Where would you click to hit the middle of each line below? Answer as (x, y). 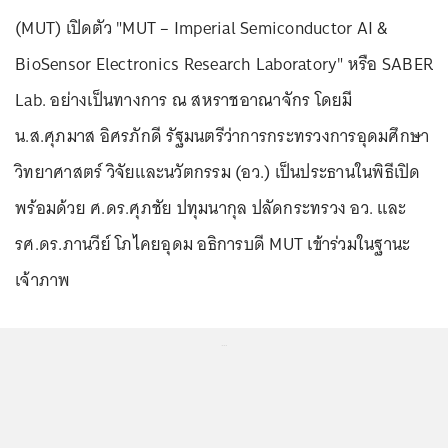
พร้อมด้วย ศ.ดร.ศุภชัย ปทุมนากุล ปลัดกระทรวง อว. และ (210, 208)
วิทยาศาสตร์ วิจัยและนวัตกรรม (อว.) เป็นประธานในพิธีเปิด (218, 172)
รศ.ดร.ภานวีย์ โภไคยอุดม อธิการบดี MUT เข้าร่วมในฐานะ (213, 244)
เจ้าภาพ (43, 280)
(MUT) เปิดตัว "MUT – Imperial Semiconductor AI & (201, 28)
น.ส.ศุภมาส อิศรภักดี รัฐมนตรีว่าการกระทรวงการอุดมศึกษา (222, 136)
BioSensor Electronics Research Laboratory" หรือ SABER (224, 64)
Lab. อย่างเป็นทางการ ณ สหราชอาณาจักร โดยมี (184, 100)
